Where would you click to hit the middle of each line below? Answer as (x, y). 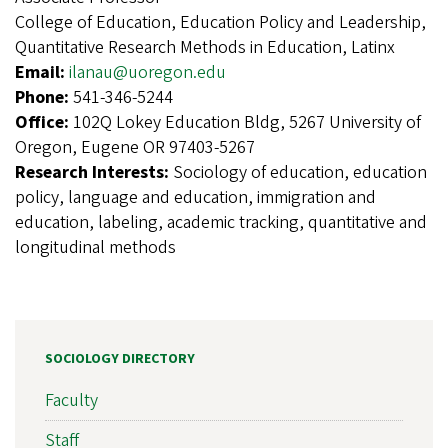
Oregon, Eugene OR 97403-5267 (135, 147)
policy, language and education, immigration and (195, 197)
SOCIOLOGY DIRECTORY (120, 358)
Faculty (71, 400)
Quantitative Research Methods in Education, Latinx (205, 47)
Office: (44, 122)
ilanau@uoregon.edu (147, 72)
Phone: (44, 97)
